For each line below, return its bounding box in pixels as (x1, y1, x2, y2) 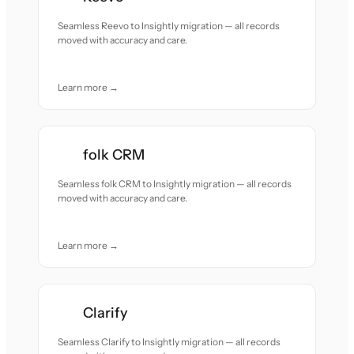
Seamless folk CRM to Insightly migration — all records (58, 178, 292, 190)
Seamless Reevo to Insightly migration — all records (58, 20, 281, 32)
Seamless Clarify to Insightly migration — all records (58, 336, 281, 348)
